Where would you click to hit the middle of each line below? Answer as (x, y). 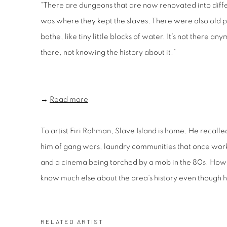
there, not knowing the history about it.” (108, 52)
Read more (69, 100)
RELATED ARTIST (72, 221)
